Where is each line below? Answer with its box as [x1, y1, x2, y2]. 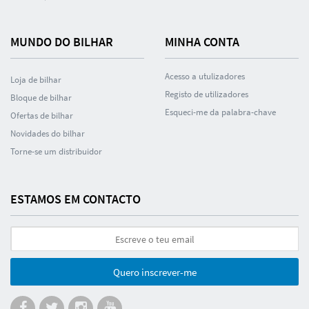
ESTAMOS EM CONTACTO [10, 191, 141, 207]
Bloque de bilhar [10, 92, 72, 103]
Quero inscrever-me [112, 265, 197, 279]
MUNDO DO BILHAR [10, 34, 113, 50]
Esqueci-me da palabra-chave [165, 106, 276, 118]
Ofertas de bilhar [10, 110, 73, 121]
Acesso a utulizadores [165, 70, 245, 82]
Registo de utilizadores [165, 88, 248, 100]
